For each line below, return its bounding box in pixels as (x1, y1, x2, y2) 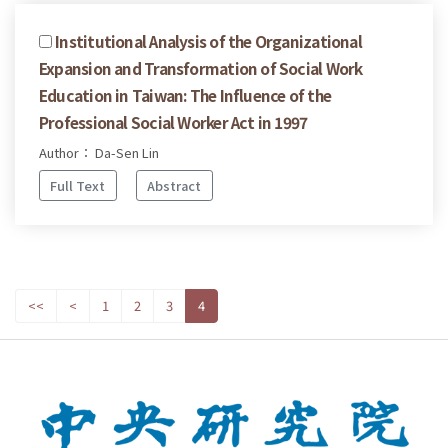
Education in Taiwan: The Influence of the (39, 84, 332, 107)
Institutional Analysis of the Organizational (55, 30, 362, 53)
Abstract (147, 175, 202, 195)
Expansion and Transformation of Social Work (39, 57, 363, 80)
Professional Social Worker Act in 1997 (39, 111, 308, 134)
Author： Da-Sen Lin (39, 143, 159, 163)
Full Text (50, 175, 106, 195)
